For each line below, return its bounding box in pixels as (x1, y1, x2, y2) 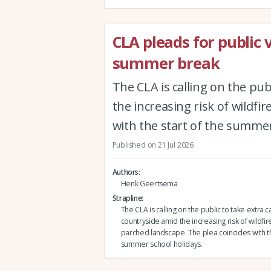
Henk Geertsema (120, 178, 178, 189)
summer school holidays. (120, 239, 203, 250)
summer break (112, 53, 220, 74)
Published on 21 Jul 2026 (112, 139, 194, 150)
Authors (112, 167, 139, 178)
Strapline (112, 193, 142, 204)
